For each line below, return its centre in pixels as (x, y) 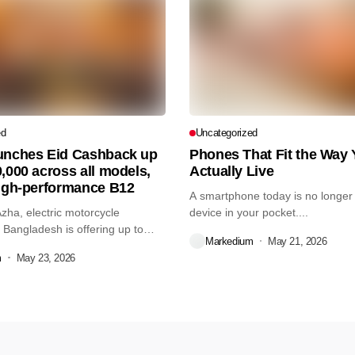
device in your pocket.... (249, 213)
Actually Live (232, 172)
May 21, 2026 (298, 241)
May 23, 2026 (46, 258)
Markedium (229, 241)
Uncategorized (226, 133)
